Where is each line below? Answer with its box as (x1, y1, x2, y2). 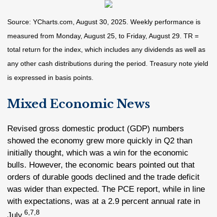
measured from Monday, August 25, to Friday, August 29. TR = (7, 31, 199, 40)
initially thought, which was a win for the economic (7, 148, 188, 157)
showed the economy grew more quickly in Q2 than (7, 136, 192, 145)
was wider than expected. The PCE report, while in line (7, 185, 205, 194)
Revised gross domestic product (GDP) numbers (7, 124, 184, 133)
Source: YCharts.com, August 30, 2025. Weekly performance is (7, 18, 201, 26)
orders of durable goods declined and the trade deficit (7, 172, 200, 182)
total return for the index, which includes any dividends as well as (7, 46, 205, 54)
